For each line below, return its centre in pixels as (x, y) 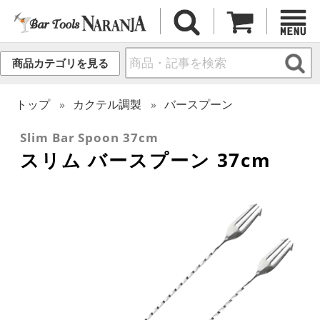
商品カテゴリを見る (60, 64)
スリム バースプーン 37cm (146, 160)
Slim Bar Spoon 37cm (89, 137)
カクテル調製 (107, 104)
